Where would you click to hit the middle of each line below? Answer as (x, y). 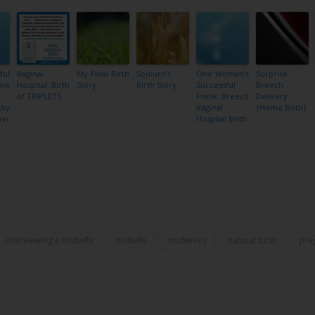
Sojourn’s (154, 73)
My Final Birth (103, 73)
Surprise (272, 73)
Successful (216, 85)
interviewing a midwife (49, 240)
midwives (187, 240)
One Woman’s (223, 73)
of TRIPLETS (39, 96)
